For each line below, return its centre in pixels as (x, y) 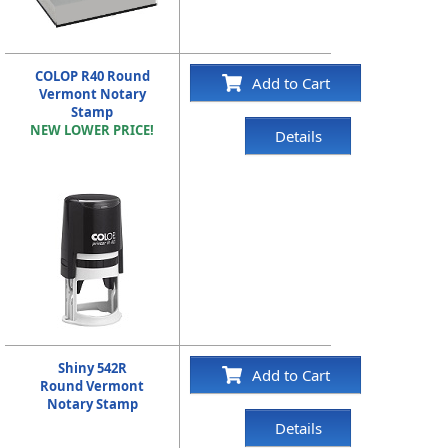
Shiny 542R (92, 368)
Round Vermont (92, 386)
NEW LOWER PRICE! (92, 130)
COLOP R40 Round (92, 76)
